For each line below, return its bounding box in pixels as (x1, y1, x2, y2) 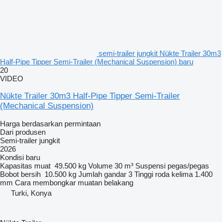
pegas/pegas (167, 161, 209, 170)
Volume (88, 161, 112, 170)
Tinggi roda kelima (134, 169, 193, 178)
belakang (104, 178, 133, 187)
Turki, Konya (11, 188, 52, 197)
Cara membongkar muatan (15, 178, 102, 187)
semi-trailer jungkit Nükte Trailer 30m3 (99, 49, 221, 57)
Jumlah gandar (78, 169, 126, 178)
